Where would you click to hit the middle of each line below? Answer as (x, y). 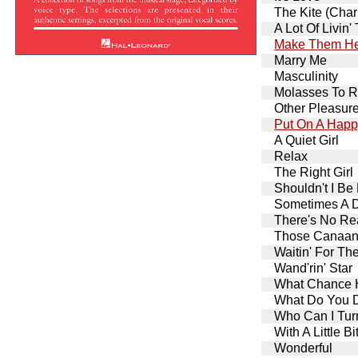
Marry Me (301, 60)
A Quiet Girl (307, 140)
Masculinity (306, 76)
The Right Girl (314, 172)
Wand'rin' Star (314, 268)
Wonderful (304, 348)
